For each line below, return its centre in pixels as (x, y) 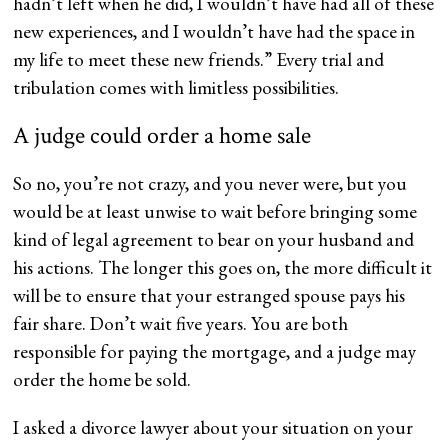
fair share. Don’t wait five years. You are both (181, 323)
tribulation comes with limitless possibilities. (176, 87)
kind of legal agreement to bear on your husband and (214, 239)
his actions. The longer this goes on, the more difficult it (223, 267)
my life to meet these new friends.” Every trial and (199, 59)
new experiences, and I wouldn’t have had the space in (214, 31)
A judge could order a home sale (162, 135)
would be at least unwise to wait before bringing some (215, 211)
